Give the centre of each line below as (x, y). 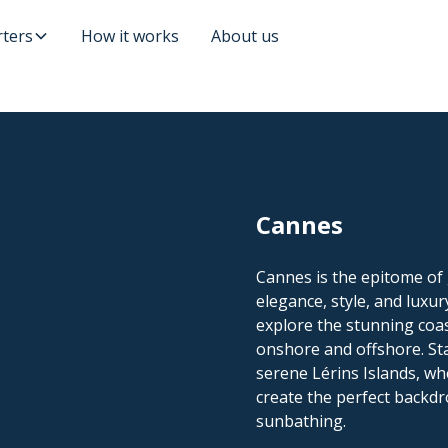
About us (245, 36)
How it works (130, 36)
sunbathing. (301, 421)
